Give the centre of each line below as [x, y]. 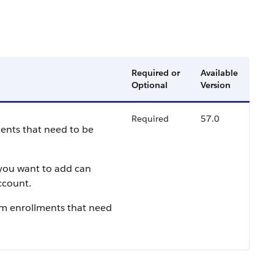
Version [216, 85]
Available [219, 73]
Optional [150, 85]
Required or [156, 73]
